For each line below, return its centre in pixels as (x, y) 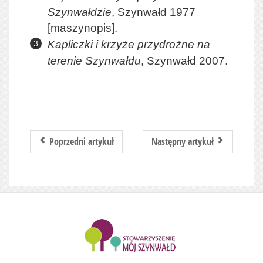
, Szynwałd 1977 (154, 12)
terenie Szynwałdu (94, 61)
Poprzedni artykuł (82, 142)
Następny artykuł (183, 142)
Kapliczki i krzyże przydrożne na (129, 45)
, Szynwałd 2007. (184, 61)
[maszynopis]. (82, 28)
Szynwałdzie (80, 13)
